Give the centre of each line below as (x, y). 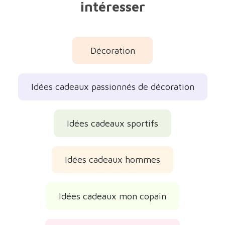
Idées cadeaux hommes (113, 160)
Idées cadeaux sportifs (113, 123)
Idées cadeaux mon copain (113, 196)
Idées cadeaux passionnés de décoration (113, 87)
